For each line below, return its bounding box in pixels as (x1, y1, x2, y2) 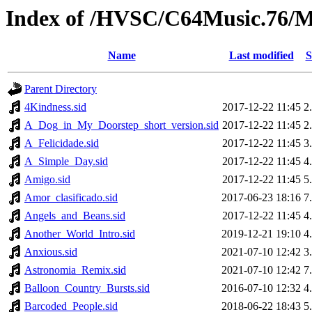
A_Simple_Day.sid (24, 155, 108, 168)
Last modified (228, 49, 294, 62)
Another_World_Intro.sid (24, 228, 135, 240)
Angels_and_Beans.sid (24, 210, 125, 222)
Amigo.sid (24, 173, 70, 186)
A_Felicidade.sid (24, 137, 99, 150)
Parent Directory (24, 83, 97, 95)
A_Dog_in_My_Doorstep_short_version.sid (24, 119, 219, 132)
